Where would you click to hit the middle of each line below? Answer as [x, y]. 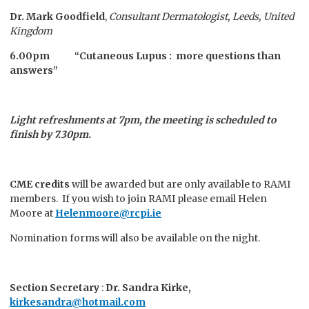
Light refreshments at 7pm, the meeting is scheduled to [143, 120]
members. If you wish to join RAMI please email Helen [139, 199]
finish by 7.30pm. [51, 134]
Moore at [33, 213]
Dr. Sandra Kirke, [149, 288]
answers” [34, 70]
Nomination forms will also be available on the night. [135, 238]
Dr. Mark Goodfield [58, 17]
